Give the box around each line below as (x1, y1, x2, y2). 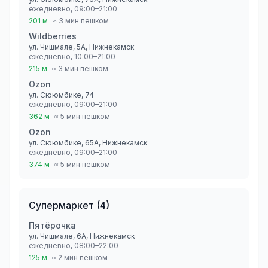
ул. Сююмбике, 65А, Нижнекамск (29, 138, 147, 147)
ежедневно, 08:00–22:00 (29, 241, 118, 250)
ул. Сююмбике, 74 (29, 90, 94, 99)
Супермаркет (29, 199, 94, 211)
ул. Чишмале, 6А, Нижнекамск (29, 232, 135, 240)
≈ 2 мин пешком (52, 253, 108, 262)
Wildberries (29, 31, 77, 41)
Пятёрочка (29, 220, 76, 230)
